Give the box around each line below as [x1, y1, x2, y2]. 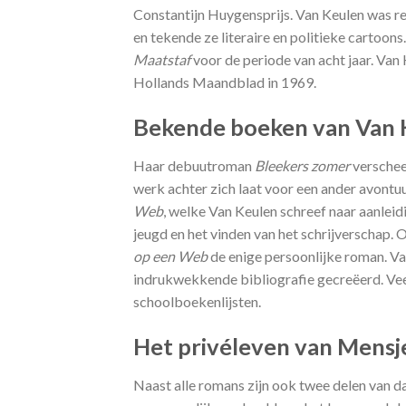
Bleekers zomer [255, 156, 350, 174]
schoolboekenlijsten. [133, 292, 261, 310]
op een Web [133, 246, 208, 265]
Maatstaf [133, 51, 190, 69]
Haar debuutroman [133, 156, 255, 174]
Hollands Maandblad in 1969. [133, 73, 316, 92]
